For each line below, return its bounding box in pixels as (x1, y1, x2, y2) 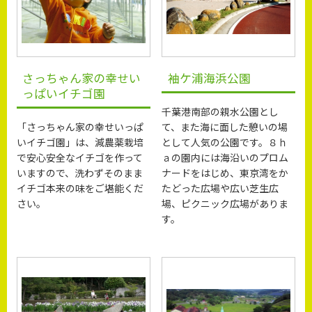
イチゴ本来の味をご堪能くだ (17, 180, 144, 195)
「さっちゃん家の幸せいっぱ (17, 119, 144, 134)
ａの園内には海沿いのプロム (162, 150, 289, 164)
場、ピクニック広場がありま (162, 196, 289, 210)
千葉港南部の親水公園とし (162, 104, 279, 118)
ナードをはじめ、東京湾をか (162, 165, 289, 180)
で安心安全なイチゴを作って (17, 150, 143, 164)
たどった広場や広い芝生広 (162, 180, 279, 195)
